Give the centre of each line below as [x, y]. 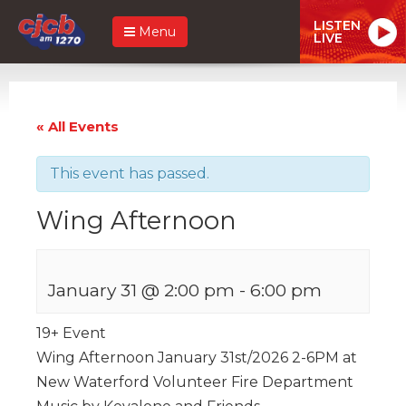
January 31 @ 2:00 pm [141, 290]
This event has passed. [130, 173]
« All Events [77, 126]
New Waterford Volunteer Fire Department [195, 382]
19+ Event [71, 333]
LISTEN [337, 25]
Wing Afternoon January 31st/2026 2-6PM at [197, 357]
